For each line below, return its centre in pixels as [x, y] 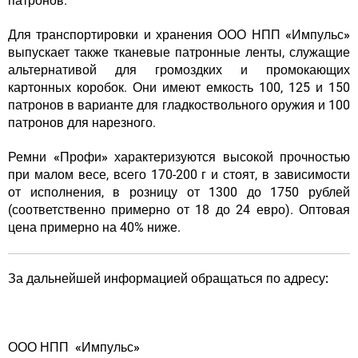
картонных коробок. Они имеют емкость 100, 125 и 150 [179, 88]
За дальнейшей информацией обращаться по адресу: [168, 279]
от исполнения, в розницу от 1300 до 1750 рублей [179, 193]
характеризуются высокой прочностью [229, 157]
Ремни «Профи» [58, 157]
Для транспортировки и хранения [113, 35]
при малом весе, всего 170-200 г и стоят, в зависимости [179, 175]
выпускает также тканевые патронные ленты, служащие [179, 53]
